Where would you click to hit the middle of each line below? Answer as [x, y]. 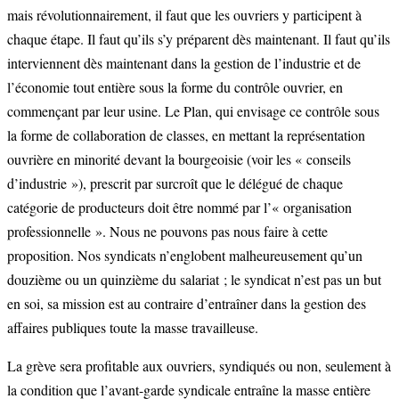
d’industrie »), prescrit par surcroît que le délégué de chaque [175, 183]
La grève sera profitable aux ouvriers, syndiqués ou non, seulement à [199, 366]
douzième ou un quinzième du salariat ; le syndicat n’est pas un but [194, 280]
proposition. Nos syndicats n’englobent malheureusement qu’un [185, 256]
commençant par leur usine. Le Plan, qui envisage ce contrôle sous [193, 111]
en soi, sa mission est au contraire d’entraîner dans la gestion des [187, 304]
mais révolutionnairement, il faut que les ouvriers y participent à [184, 15]
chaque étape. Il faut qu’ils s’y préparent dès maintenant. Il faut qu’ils [199, 39]
